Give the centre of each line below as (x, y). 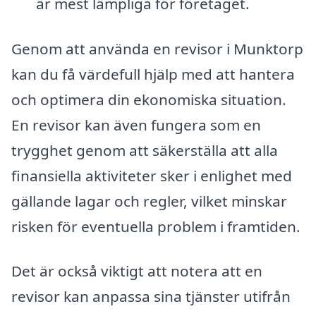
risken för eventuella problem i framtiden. (156, 226)
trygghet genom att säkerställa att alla (145, 150)
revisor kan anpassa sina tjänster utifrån (151, 297)
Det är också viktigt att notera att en (137, 271)
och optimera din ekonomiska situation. (149, 99)
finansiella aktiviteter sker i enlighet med (152, 175)
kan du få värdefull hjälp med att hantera (153, 74)
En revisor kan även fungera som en (136, 124)
